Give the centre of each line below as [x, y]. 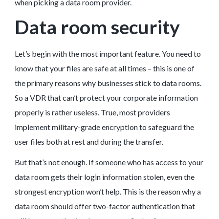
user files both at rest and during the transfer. [90, 142]
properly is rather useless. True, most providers [92, 112]
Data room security [97, 27]
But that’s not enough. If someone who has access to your [109, 162]
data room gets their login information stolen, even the [105, 177]
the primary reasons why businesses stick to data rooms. [108, 83]
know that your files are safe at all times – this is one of [105, 68]
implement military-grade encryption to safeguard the [104, 127]
